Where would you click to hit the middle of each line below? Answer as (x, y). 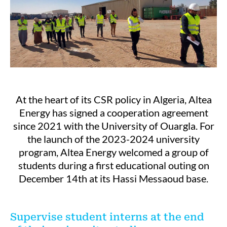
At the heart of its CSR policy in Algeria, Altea (113, 99)
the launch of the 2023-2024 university (113, 139)
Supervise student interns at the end (107, 217)
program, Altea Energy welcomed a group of (113, 152)
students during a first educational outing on (113, 165)
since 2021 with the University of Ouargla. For (113, 126)
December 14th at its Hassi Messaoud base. (113, 178)
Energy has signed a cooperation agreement (113, 112)
